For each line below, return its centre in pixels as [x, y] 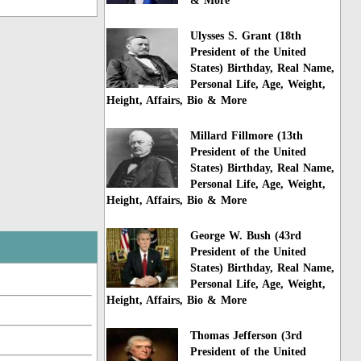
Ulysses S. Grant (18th [246, 36]
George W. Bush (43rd [246, 235]
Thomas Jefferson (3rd [247, 335]
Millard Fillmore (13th [247, 136]
